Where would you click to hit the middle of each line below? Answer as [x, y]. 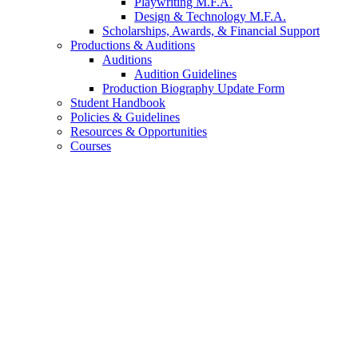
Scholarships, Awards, [160, 30]
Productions [102, 45]
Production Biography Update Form [193, 88]
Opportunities [171, 131]
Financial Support [273, 30]
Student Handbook [118, 102]
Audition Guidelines [185, 74]
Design [154, 16]
